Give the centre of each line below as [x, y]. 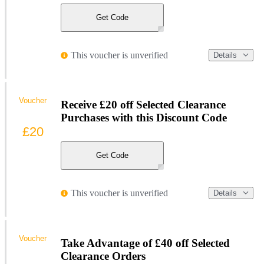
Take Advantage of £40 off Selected [145, 243]
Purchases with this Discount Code [144, 118]
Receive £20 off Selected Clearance [143, 105]
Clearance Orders [103, 256]
